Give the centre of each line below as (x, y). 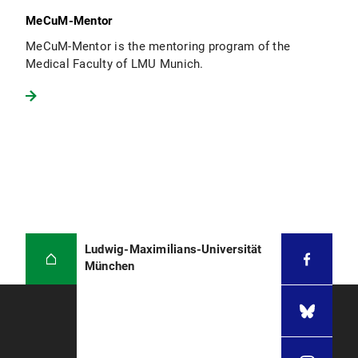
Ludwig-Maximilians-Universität (173, 250)
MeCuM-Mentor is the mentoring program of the (158, 47)
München (110, 267)
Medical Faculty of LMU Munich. (115, 64)
